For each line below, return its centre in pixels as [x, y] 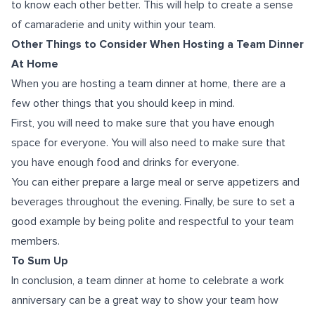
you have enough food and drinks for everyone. [125, 162]
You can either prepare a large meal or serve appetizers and [155, 182]
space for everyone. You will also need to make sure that [148, 143]
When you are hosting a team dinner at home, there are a [148, 84]
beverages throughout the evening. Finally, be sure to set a [153, 202]
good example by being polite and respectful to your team [153, 221]
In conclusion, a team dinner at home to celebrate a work [148, 281]
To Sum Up [40, 261]
